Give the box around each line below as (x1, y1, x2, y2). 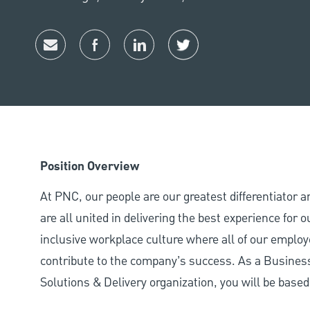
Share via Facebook (93, 47, 194, 65)
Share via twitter (182, 47, 268, 65)
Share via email (49, 47, 129, 65)
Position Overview (40, 157, 139, 177)
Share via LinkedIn (138, 47, 234, 65)
